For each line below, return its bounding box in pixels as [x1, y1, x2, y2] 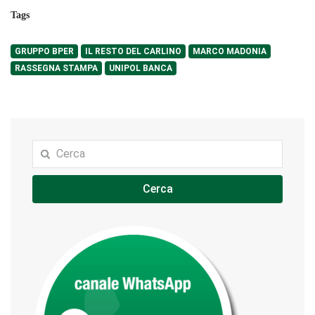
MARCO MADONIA [193, 46, 266, 56]
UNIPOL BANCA [109, 63, 172, 73]
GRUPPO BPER [15, 46, 74, 56]
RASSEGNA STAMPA [15, 63, 98, 73]
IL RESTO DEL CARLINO [85, 46, 181, 56]
